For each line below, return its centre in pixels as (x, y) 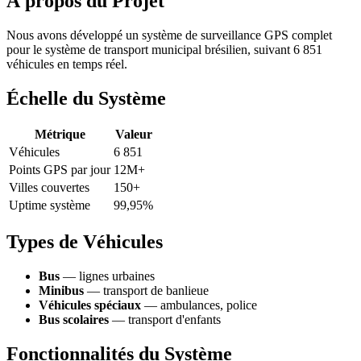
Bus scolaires (74, 320)
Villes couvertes (49, 188)
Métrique (60, 135)
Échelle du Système (86, 98)
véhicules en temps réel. (67, 64)
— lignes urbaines (107, 276)
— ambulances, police (199, 305)
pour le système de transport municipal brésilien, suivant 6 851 (164, 49)
